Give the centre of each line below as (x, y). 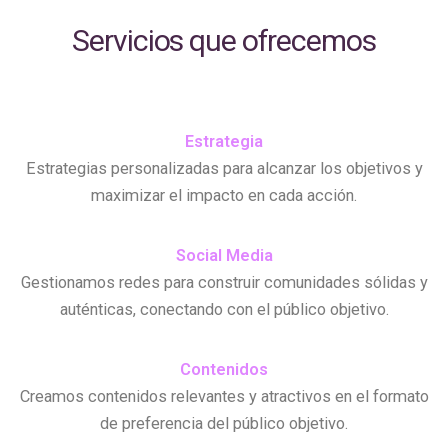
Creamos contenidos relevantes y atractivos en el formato (224, 396)
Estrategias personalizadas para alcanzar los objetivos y (224, 168)
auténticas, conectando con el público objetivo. (224, 309)
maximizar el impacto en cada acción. (224, 195)
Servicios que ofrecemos (224, 40)
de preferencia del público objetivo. (224, 423)
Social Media (224, 255)
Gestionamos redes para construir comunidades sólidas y (224, 282)
